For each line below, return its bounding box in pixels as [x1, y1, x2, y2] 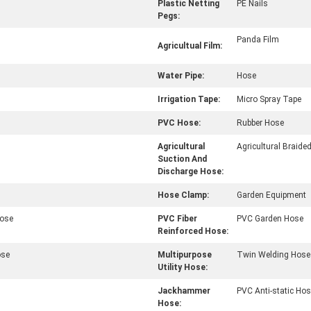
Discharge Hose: [158, 167, 224, 176]
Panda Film [237, 35, 279, 44]
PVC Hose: [158, 118, 201, 128]
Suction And [158, 154, 207, 164]
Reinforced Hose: [158, 226, 228, 236]
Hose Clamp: [158, 190, 209, 200]
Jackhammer [158, 286, 210, 296]
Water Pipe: [158, 71, 204, 81]
